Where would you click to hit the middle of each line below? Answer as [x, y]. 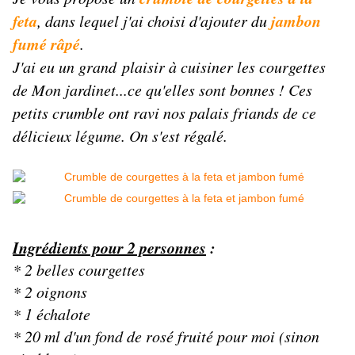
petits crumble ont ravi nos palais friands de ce [164, 113]
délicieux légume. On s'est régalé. [120, 136]
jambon [296, 21]
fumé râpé [46, 44]
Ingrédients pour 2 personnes [109, 248]
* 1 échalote [52, 314]
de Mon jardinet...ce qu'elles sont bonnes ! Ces [162, 90]
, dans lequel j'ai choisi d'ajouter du [154, 21]
